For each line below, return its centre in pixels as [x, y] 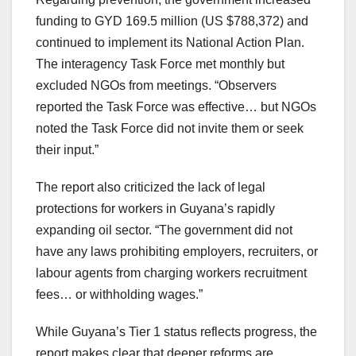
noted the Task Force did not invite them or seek [170, 128]
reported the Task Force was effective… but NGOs [176, 106]
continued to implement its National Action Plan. [170, 42]
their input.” [67, 149]
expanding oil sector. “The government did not [164, 230]
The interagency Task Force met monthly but [160, 64]
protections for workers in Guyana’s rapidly [155, 208]
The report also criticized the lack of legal [151, 187]
